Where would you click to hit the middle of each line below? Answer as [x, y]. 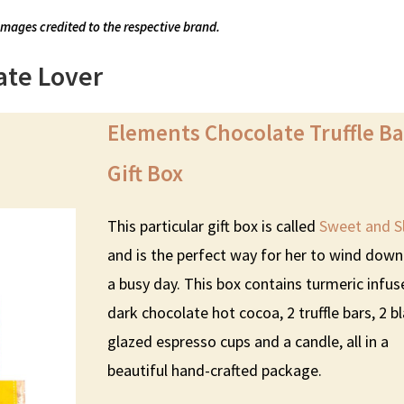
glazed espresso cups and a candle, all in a [248, 341]
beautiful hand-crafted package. [215, 370]
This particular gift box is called [214, 225]
